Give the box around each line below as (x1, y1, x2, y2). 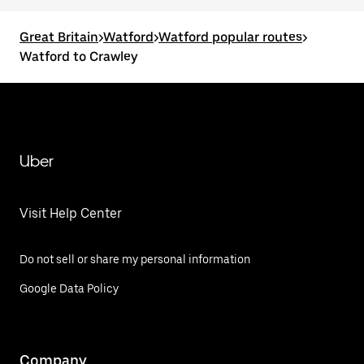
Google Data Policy (19, 282, 119, 295)
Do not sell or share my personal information (19, 253, 250, 266)
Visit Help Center (19, 206, 122, 221)
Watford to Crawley (19, 49, 138, 64)
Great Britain (19, 29, 98, 45)
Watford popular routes (158, 29, 302, 45)
